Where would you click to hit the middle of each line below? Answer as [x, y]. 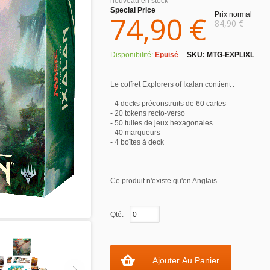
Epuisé [167, 55]
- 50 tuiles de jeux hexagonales [162, 123]
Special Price [133, 10]
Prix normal [233, 14]
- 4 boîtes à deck [137, 142]
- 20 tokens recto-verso [148, 113]
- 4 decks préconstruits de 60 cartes [168, 104]
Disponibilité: [133, 55]
